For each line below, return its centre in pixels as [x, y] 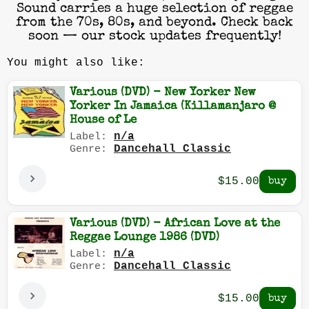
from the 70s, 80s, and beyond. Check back [154, 23]
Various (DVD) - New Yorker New [163, 93]
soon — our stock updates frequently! [154, 37]
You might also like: [76, 63]
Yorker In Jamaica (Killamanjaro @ [173, 107]
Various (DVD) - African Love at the [175, 224]
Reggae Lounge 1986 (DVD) [144, 238]
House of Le [103, 121]
